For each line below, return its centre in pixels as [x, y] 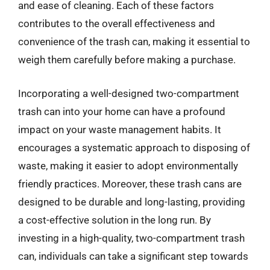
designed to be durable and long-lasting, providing [132, 202]
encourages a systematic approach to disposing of [134, 147]
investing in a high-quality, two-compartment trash [131, 238]
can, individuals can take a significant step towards [133, 256]
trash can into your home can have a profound [122, 111]
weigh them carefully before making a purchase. [127, 60]
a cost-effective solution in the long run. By [115, 220]
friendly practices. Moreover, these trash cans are [130, 184]
